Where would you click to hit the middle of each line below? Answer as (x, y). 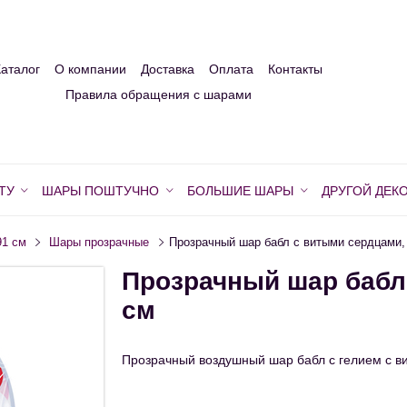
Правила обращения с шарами (158, 95)
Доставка (168, 69)
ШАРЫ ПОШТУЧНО (101, 191)
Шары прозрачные (99, 243)
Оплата (231, 69)
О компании (90, 69)
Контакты (295, 69)
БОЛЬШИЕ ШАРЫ (240, 191)
